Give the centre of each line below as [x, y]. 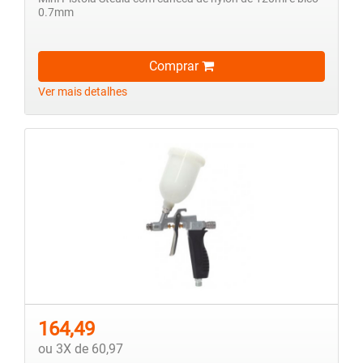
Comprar [175, 66]
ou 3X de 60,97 [81, 348]
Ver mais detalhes [83, 92]
